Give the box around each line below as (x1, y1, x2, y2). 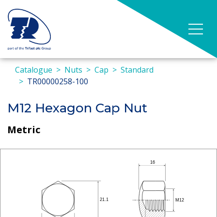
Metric (7, 123, 40, 136)
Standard (121, 64, 154, 75)
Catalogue (15, 64, 52, 75)
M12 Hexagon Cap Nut (7, 100, 147, 116)
